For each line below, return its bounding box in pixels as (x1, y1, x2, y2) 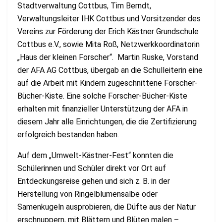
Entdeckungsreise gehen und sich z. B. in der (17, 176, 170, 186)
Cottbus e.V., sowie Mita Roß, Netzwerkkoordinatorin (17, 39, 200, 49)
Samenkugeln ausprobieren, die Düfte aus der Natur (17, 202, 196, 212)
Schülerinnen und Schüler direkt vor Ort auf (17, 163, 166, 173)
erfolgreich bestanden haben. (17, 129, 123, 139)
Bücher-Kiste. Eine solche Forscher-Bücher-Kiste (17, 91, 187, 101)
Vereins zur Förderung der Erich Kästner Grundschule (17, 26, 199, 36)
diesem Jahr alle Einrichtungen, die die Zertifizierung (17, 116, 197, 126)
